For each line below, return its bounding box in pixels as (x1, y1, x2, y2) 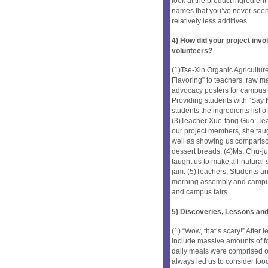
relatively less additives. (172, 17, 249, 26)
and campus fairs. (172, 188, 229, 197)
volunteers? (172, 46, 212, 55)
